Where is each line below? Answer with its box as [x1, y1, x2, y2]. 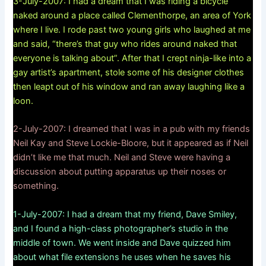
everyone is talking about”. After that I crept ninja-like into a [13, 52, 252, 64]
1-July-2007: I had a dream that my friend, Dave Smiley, [13, 208, 237, 220]
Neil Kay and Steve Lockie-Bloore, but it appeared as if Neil [13, 138, 249, 149]
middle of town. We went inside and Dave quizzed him [13, 237, 232, 248]
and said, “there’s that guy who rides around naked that [13, 38, 237, 49]
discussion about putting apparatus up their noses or [13, 166, 227, 178]
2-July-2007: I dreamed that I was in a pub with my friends [13, 123, 251, 135]
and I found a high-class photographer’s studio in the [13, 223, 229, 234]
